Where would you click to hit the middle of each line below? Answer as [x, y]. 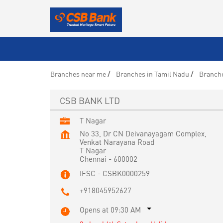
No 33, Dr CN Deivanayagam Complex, [143, 133]
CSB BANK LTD [90, 100]
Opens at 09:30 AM [110, 209]
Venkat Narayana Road [117, 142]
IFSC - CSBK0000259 [114, 173]
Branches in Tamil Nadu [152, 73]
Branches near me [78, 73]
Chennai [93, 159]
